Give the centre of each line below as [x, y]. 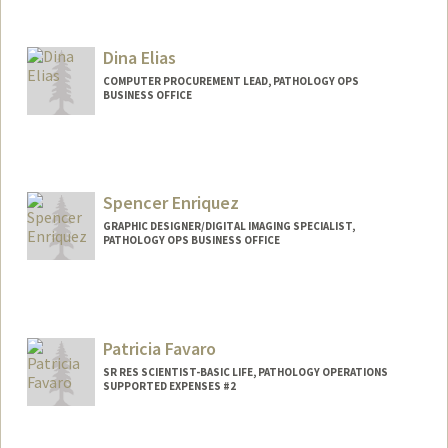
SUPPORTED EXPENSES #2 [169, 386]
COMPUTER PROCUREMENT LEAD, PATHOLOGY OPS [230, 80]
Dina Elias [139, 57]
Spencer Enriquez [170, 203]
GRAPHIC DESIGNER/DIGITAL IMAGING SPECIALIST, [228, 226]
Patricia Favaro [159, 349]
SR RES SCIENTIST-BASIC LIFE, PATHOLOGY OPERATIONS [245, 372]
